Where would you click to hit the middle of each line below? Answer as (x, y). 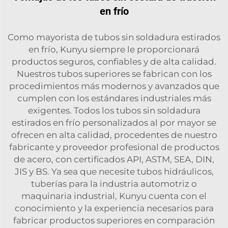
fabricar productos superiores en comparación (114, 220)
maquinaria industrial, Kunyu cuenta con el (114, 196)
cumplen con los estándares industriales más (114, 98)
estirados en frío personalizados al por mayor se (114, 122)
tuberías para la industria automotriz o (114, 183)
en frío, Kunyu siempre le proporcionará (114, 49)
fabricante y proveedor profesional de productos (114, 147)
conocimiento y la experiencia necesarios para (114, 208)
